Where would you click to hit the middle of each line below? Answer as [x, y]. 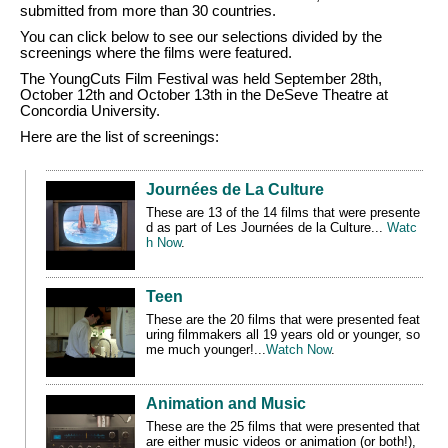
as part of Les [197, 227]
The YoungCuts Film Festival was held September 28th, [201, 78]
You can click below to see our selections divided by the [201, 36]
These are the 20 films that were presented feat [283, 319]
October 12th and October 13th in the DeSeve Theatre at [204, 94]
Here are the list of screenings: [119, 136]
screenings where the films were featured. [158, 52]
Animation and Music [226, 403]
